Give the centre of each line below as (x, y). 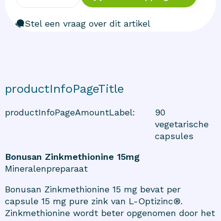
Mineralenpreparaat (46, 169)
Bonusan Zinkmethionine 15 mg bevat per (93, 189)
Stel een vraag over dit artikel (88, 24)
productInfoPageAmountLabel (69, 112)
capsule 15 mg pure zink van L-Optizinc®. (94, 201)
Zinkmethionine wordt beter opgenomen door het (110, 213)
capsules (174, 136)
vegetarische (182, 124)
